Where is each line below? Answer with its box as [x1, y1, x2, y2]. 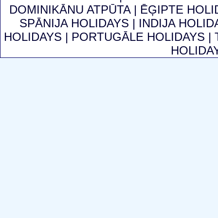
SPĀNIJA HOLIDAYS [19, 16, 133, 30]
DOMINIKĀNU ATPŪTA [9, 2, 134, 16]
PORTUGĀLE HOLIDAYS [72, 30, 209, 43]
